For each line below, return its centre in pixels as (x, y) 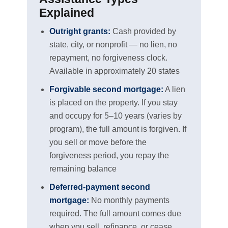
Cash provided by (143, 31)
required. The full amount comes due (115, 213)
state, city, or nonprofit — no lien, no (113, 44)
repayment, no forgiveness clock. (108, 58)
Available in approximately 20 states (114, 71)
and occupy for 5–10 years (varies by (115, 116)
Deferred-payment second (99, 187)
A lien (174, 89)
